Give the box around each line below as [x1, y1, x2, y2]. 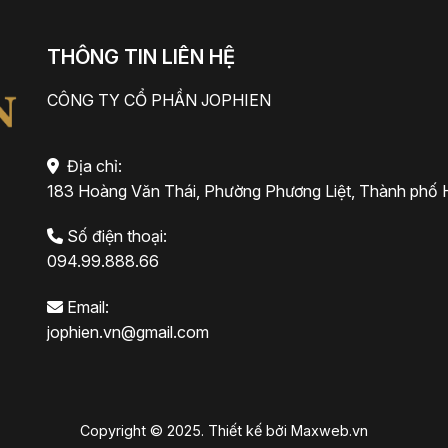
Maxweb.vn [291, 421, 368, 439]
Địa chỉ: [67, 155, 123, 176]
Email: [67, 297, 110, 318]
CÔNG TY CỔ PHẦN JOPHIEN [47, 89, 272, 110]
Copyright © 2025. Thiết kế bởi [80, 421, 291, 439]
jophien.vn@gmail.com [47, 322, 210, 343]
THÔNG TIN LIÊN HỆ [47, 44, 236, 69]
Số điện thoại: [67, 226, 168, 247]
